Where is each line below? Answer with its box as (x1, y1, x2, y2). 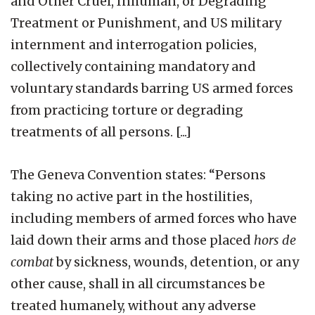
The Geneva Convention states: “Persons (11, 166, 266, 183)
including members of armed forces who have (11, 210, 297, 226)
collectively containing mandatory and (11, 58, 256, 75)
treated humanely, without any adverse (11, 297, 256, 314)
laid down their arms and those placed (11, 231, 254, 248)
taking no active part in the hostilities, (11, 188, 252, 205)
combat (11, 253, 53, 270)
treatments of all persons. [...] (11, 123, 191, 140)
